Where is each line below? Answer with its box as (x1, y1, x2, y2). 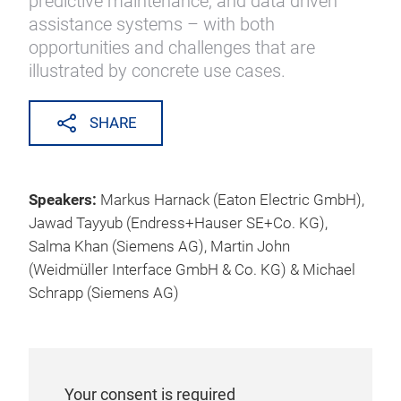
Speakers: (29, 192, 100, 209)
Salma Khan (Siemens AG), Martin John (29, 238, 290, 255)
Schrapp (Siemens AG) (29, 285, 179, 302)
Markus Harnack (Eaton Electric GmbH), (100, 192, 364, 209)
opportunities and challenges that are (29, 37, 315, 58)
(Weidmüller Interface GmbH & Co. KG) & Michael (29, 261, 355, 278)
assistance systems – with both (29, 13, 275, 35)
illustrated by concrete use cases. (29, 60, 286, 81)
